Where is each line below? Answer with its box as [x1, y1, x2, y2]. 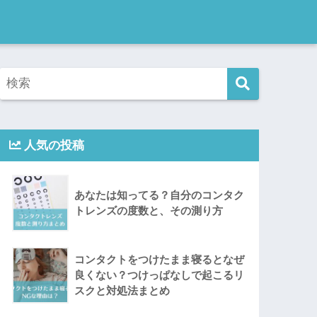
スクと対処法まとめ [74, 284, 171, 297]
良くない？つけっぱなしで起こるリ [74, 269, 245, 282]
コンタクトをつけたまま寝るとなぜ [74, 253, 245, 266]
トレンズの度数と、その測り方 [74, 204, 224, 217]
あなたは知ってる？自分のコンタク [74, 189, 245, 202]
